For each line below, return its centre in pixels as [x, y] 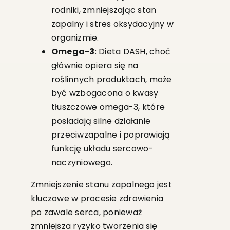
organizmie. [75, 38]
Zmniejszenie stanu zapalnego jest [101, 185]
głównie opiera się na [95, 66]
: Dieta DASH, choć [132, 52]
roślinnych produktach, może [111, 80]
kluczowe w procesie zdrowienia [97, 199]
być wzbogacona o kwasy [105, 93]
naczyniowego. [82, 163]
